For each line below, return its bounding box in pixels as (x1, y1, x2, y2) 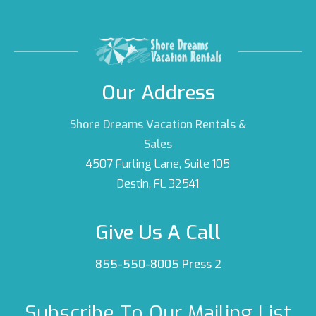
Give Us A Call (95, 219, 221, 246)
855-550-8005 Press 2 (95, 257, 221, 272)
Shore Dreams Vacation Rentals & (70, 117, 246, 133)
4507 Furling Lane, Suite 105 (86, 157, 230, 172)
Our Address (101, 80, 215, 107)
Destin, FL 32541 (117, 176, 199, 192)
